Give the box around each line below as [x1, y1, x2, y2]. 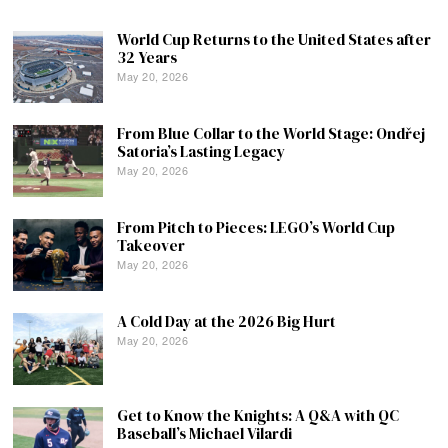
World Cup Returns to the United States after [117, 29, 432, 51]
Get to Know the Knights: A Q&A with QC [117, 405, 400, 427]
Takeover [117, 235, 186, 257]
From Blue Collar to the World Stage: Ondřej [117, 123, 426, 145]
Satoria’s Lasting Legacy [117, 141, 286, 163]
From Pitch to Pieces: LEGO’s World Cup [117, 217, 396, 239]
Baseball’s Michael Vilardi [117, 423, 293, 445]
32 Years [117, 47, 178, 69]
